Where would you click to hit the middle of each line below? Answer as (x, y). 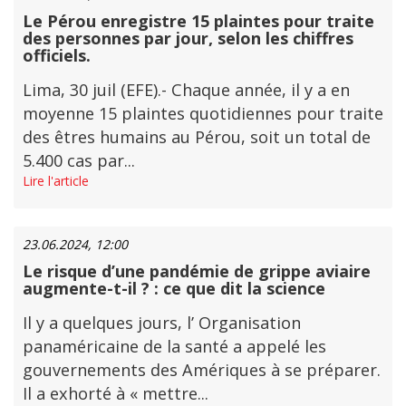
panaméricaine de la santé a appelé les (174, 346)
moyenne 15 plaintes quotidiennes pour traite (203, 113)
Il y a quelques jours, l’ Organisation (162, 323)
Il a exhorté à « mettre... (116, 393)
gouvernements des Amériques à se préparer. (202, 370)
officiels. (57, 55)
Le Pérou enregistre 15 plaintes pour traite (198, 21)
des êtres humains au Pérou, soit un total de (197, 137)
